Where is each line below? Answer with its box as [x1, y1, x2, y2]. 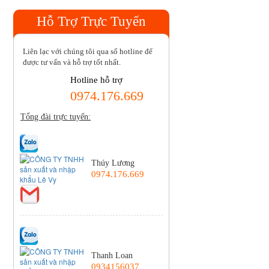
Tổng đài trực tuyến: [20, 112, 91, 121]
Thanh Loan [91, 251, 133, 260]
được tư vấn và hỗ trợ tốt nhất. [23, 58, 121, 67]
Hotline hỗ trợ [70, 75, 122, 85]
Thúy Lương [91, 159, 134, 168]
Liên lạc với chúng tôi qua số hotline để [23, 47, 153, 56]
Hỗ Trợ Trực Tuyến [37, 14, 146, 29]
